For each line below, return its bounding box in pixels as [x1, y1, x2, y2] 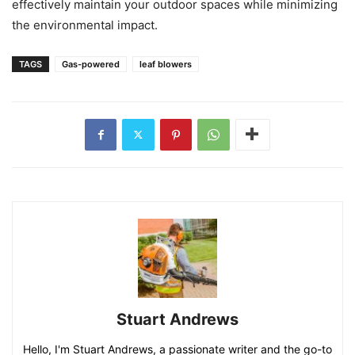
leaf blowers [139, 58, 192, 70]
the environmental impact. [12, 17, 158, 32]
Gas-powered [62, 58, 120, 70]
